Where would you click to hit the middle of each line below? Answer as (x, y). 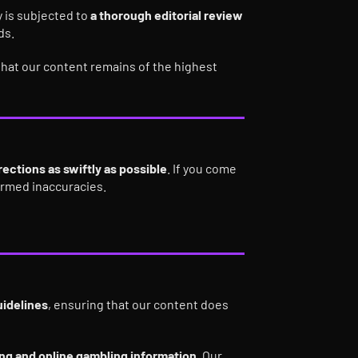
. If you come (202, 168)
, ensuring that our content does (138, 304)
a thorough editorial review (167, 15)
